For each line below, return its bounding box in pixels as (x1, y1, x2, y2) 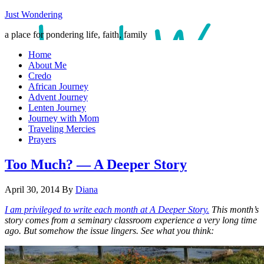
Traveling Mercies (28, 124, 95, 134)
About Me (28, 60, 67, 70)
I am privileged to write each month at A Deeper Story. (5, 204, 209, 214)
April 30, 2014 (5, 184, 60, 194)
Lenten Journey (28, 103, 86, 113)
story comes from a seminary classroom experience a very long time (5, 214, 257, 225)
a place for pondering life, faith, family (5, 29, 147, 39)
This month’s (209, 204, 259, 214)
